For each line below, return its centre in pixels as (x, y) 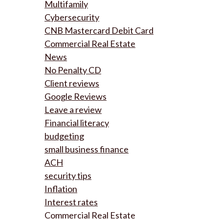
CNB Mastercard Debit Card (99, 30)
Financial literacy (77, 123)
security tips (68, 175)
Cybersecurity (72, 17)
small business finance (87, 149)
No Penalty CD (73, 70)
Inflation (61, 189)
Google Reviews (76, 96)
